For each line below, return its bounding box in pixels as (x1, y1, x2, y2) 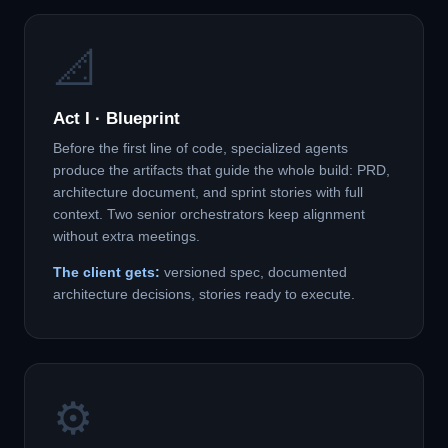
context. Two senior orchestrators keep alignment (53, 207, 365, 222)
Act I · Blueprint (53, 109, 180, 128)
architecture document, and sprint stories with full (53, 185, 363, 200)
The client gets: (53, 265, 160, 280)
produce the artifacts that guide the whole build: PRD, (53, 163, 390, 178)
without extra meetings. (53, 229, 200, 244)
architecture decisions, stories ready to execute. (53, 287, 355, 302)
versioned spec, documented (160, 265, 347, 280)
